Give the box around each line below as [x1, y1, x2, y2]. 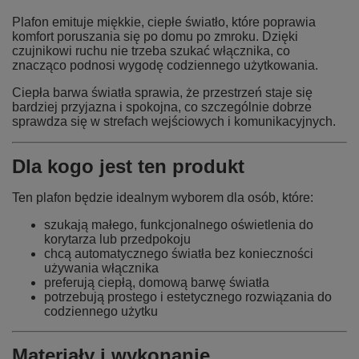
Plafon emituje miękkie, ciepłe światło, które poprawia [12, 15, 316, 29]
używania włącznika [44, 261, 159, 275]
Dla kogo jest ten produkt [12, 155, 244, 177]
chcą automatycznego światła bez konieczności [44, 247, 313, 260]
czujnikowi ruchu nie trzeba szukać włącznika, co [12, 44, 290, 58]
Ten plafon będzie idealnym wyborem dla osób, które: [12, 191, 313, 204]
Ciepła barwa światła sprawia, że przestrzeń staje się [12, 86, 313, 99]
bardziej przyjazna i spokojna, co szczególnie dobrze [12, 100, 312, 114]
